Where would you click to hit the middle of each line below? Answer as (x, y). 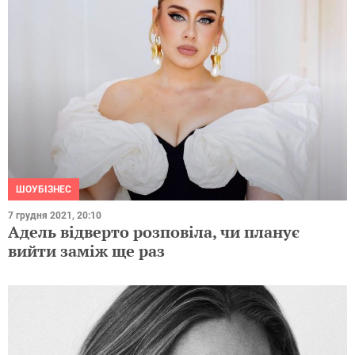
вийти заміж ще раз (86, 250)
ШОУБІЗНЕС (44, 189)
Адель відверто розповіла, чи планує (154, 231)
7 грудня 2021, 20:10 (55, 215)
